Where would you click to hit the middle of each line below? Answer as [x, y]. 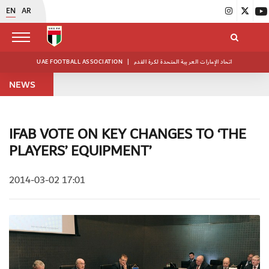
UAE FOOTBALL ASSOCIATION [80, 62]
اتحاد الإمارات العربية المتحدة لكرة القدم [183, 62]
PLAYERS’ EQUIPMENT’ [80, 151]
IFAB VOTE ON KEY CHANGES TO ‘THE [128, 134]
